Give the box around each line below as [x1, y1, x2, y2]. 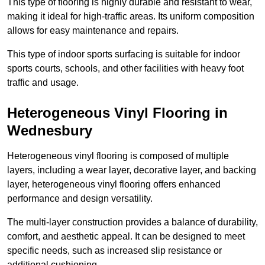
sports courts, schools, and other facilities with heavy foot [7, 63, 244, 74]
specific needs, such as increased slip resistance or [7, 245, 222, 256]
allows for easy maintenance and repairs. [7, 25, 179, 36]
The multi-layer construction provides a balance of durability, [7, 217, 258, 228]
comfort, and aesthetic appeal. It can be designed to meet [7, 231, 245, 242]
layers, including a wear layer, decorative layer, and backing [7, 165, 256, 176]
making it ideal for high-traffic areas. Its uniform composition [7, 11, 254, 22]
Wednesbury [7, 122, 92, 139]
